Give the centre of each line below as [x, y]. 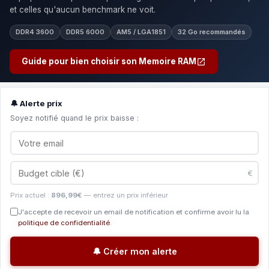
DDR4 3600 [35, 32]
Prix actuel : [31, 195]
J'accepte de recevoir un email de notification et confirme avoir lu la [134, 212]
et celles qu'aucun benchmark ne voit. [83, 10]
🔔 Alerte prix [36, 103]
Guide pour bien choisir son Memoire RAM [109, 61]
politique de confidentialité [64, 223]
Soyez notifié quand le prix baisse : [74, 118]
